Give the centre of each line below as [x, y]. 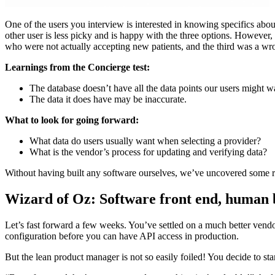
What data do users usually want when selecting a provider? [145, 141]
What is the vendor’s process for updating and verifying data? [148, 152]
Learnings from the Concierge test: [77, 68]
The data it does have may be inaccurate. [108, 99]
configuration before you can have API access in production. [122, 236]
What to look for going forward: [72, 120]
